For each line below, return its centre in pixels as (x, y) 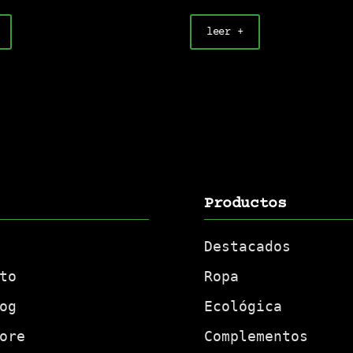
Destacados (247, 247)
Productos (245, 204)
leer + (225, 32)
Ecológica (243, 307)
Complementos (256, 336)
